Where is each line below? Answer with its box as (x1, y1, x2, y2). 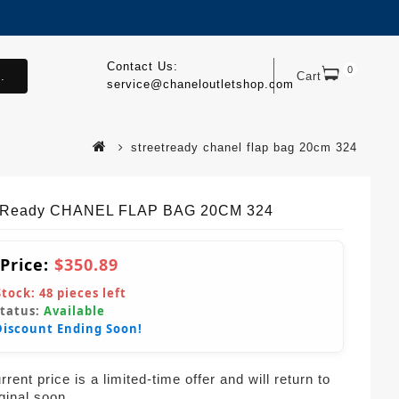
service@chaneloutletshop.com (106, 77, 294, 91)
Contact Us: (106, 60, 178, 73)
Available (44, 302, 105, 319)
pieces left (53, 284, 126, 301)
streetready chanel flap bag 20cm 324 (131, 140, 357, 154)
